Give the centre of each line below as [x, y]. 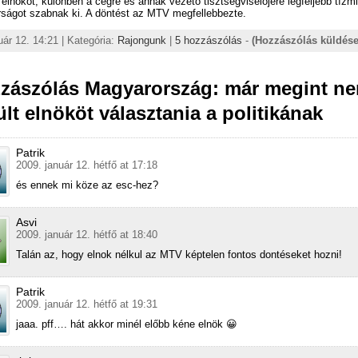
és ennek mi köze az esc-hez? [87, 185]
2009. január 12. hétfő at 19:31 [87, 304]
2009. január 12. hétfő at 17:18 [87, 165]
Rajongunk [142, 40]
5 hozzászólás [209, 40]
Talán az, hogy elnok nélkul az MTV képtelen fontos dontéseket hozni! [179, 254]
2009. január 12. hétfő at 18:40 [87, 234]
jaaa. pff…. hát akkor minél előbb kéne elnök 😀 [127, 324]
